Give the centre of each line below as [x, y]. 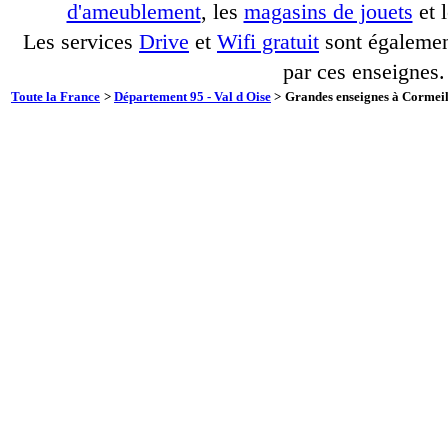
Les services [81, 42]
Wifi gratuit [268, 42]
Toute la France [55, 96]
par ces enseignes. [364, 72]
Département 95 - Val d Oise [192, 96]
